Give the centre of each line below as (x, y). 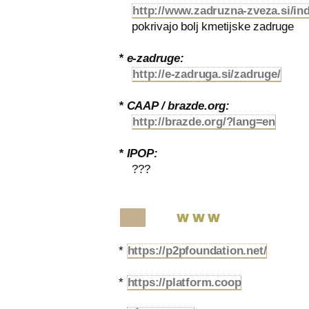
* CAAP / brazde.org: (174, 106)
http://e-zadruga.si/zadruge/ (207, 74)
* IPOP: (138, 153)
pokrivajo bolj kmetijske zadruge (206, 27)
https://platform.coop (184, 282)
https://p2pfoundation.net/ (197, 251)
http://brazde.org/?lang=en (204, 122)
